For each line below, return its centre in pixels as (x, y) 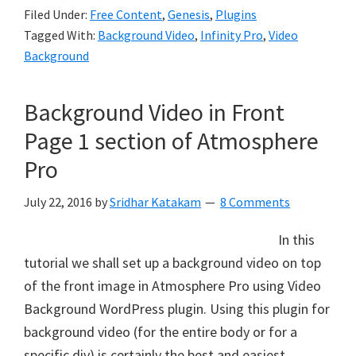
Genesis (189, 14)
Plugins (236, 14)
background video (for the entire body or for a (161, 332)
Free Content (126, 14)
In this (296, 240)
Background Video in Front (154, 112)
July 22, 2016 (58, 202)
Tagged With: (61, 35)
